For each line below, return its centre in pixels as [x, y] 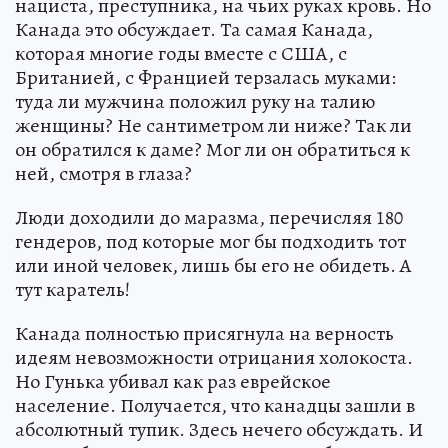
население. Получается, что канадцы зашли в [215, 405]
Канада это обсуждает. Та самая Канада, [194, 29]
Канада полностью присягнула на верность [204, 333]
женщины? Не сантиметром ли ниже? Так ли [213, 125]
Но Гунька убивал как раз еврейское [173, 381]
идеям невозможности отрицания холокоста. [214, 357]
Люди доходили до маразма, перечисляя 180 [209, 217]
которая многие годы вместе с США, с [181, 53]
